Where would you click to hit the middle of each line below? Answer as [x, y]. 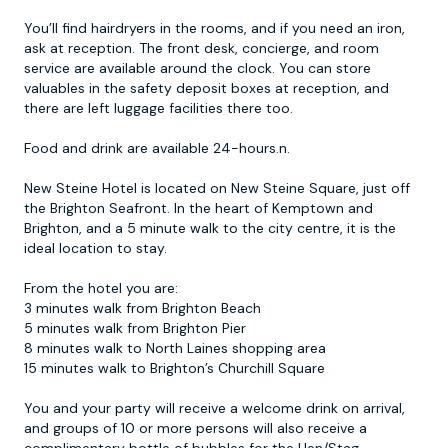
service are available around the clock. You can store [197, 68]
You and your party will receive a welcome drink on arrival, [214, 408]
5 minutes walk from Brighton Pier [135, 328]
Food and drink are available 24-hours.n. [157, 148]
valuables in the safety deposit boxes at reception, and [206, 88]
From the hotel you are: [101, 288]
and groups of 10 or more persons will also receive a [195, 428]
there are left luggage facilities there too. [158, 108]
